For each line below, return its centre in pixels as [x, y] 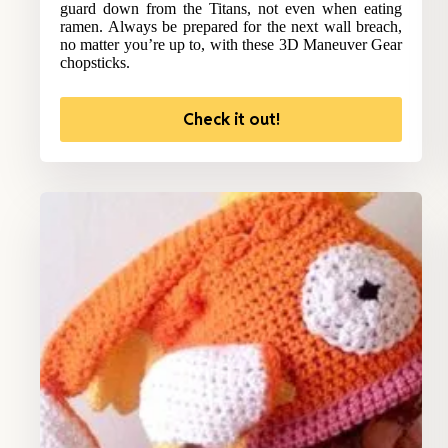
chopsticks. [95, 63]
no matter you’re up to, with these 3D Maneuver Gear [231, 45]
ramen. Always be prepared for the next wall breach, [231, 27]
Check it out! [231, 120]
